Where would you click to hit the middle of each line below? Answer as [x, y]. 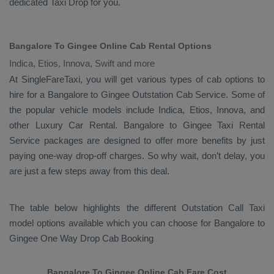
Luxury [52, 125]
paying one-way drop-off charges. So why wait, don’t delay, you [137, 156]
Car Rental [92, 125]
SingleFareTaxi [51, 79]
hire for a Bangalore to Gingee [71, 94]
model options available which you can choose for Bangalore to [137, 223]
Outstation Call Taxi [223, 208]
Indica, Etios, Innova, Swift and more [82, 63]
